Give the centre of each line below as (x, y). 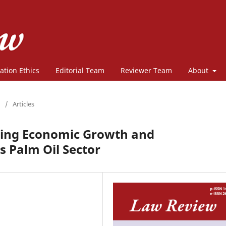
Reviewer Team (146, 70)
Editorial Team (80, 70)
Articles (23, 104)
